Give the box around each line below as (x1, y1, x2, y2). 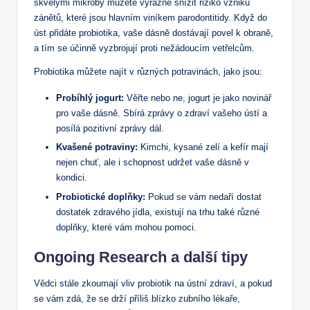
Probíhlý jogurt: (56, 93, 124, 104)
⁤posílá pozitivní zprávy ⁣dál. (56, 123, 164, 134)
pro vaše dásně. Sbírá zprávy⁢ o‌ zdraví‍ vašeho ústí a (56, 108, 267, 119)
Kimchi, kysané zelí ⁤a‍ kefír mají (138, 142, 268, 153)
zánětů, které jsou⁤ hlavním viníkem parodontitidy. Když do (34, 12, 267, 24)
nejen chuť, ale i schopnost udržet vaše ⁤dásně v (56, 157, 249, 168)
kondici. (56, 172, 87, 183)
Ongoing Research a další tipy (34, 248, 248, 266)
